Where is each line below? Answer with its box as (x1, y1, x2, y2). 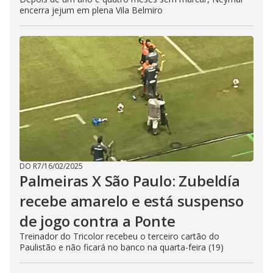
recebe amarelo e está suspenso (19, 190, 244, 211)
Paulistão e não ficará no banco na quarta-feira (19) (19, 241, 224, 253)
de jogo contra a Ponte (19, 210, 175, 231)
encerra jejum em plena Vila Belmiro (19, 4, 163, 16)
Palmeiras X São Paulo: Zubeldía (19, 170, 240, 191)
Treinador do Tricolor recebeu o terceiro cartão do (19, 230, 219, 242)
